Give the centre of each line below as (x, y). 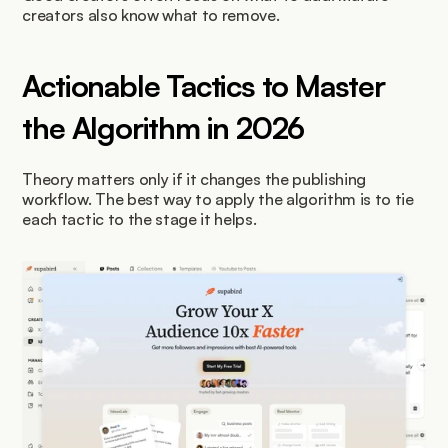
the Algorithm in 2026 (163, 128)
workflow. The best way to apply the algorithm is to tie (218, 199)
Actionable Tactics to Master (203, 86)
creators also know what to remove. (151, 15)
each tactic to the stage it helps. (139, 219)
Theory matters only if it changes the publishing (194, 179)
